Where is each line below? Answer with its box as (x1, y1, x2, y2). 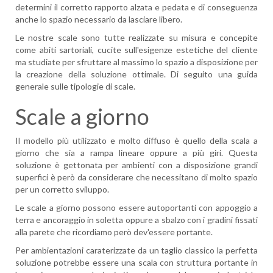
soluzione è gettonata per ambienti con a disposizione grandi (15, 160, 258, 170)
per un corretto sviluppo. (15, 184, 109, 194)
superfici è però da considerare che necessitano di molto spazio (15, 172, 258, 182)
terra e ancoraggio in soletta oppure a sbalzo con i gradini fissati (15, 214, 258, 225)
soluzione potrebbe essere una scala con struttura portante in (15, 257, 258, 268)
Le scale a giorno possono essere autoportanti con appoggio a (15, 202, 258, 213)
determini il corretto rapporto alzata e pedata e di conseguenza (15, 2, 258, 12)
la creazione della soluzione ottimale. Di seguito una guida (15, 69, 258, 79)
